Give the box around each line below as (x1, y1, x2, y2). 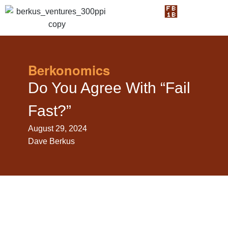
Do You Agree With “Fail (28, 79, 190, 96)
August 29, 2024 (28, 124, 87, 133)
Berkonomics (28, 61, 110, 79)
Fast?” (28, 102, 71, 119)
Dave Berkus (28, 137, 75, 146)
